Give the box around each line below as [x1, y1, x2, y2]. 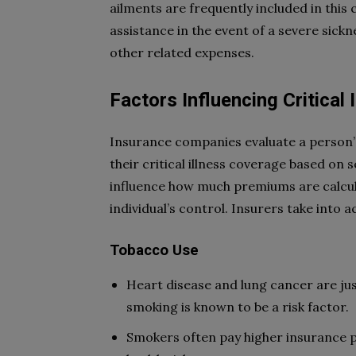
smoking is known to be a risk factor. [126, 299, 349, 315]
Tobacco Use [110, 242, 199, 259]
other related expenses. [110, 44, 254, 60]
